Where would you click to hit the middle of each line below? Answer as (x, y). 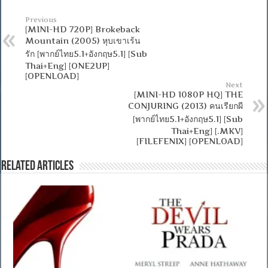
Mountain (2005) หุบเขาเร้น (83, 40)
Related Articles (38, 166)
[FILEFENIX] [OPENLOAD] (189, 141)
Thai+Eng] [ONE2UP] (68, 65)
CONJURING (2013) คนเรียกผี (185, 105)
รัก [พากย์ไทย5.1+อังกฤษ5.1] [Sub (86, 53)
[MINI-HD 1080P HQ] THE (188, 94)
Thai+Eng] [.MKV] (207, 130)
